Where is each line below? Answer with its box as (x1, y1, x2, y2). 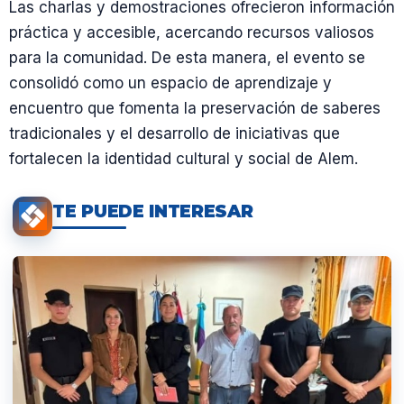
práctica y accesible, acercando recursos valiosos (9, 23, 374, 41)
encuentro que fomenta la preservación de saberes (9, 98, 381, 117)
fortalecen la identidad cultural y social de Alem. (9, 149, 358, 168)
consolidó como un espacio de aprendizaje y (9, 73, 332, 92)
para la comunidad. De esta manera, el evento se (9, 48, 365, 67)
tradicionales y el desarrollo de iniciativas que (9, 124, 340, 142)
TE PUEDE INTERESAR (52, 201, 253, 223)
